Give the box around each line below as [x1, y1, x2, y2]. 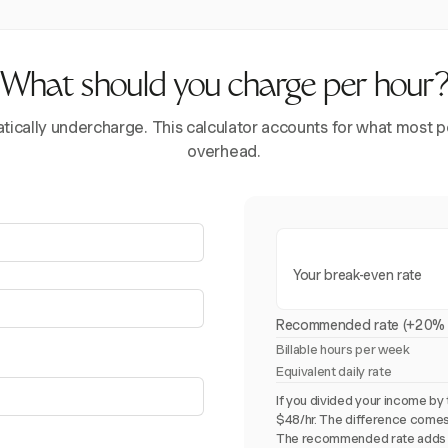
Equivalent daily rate [276, 364, 392, 379]
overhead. [187, 142, 261, 161]
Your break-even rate [293, 267, 422, 283]
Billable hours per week [276, 342, 410, 357]
